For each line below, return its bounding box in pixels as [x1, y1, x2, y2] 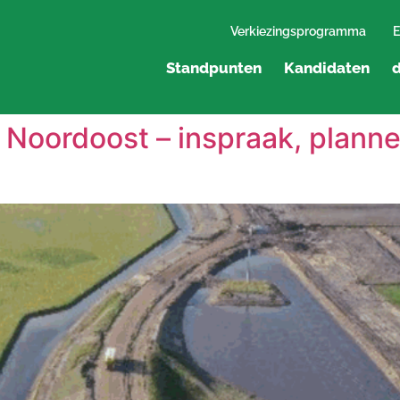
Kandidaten [284, 59, 371, 77]
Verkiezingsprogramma [230, 24, 366, 38]
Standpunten [166, 59, 262, 77]
